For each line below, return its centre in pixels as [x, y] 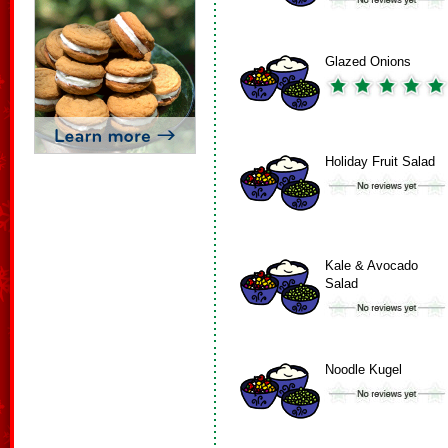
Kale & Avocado [371, 265]
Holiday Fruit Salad [380, 161]
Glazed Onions [368, 61]
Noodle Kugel [363, 369]
